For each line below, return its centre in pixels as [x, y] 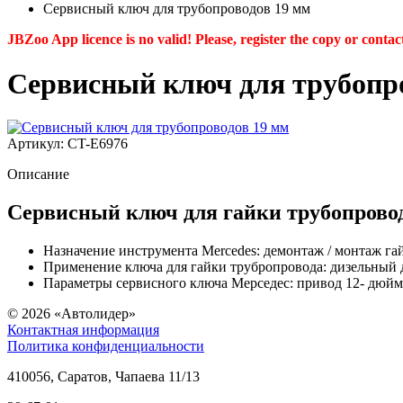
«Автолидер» [95, 313]
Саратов [83, 376]
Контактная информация [83, 329]
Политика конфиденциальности [106, 345]
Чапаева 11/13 [157, 376]
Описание [38, 175]
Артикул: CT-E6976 [67, 144]
